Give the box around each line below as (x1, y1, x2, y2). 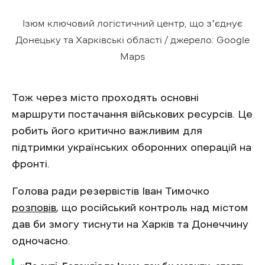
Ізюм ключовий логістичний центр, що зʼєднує (22, 18, 243, 28)
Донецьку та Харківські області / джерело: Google (15, 34, 250, 44)
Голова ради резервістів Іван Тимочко (12, 185, 209, 196)
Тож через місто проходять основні (12, 92, 199, 103)
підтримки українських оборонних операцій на (12, 141, 251, 153)
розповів (12, 202, 56, 213)
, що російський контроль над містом (56, 202, 248, 213)
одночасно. (12, 235, 70, 246)
